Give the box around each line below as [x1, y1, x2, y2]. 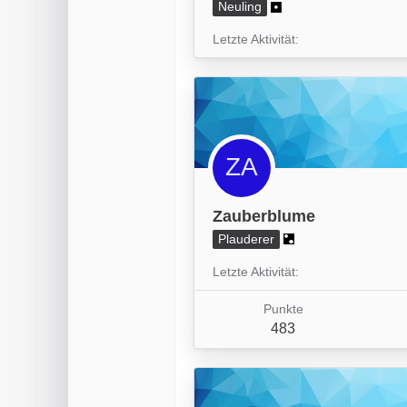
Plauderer [218, 231, 274, 246]
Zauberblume [213, 207, 315, 226]
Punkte [263, 301, 303, 316]
